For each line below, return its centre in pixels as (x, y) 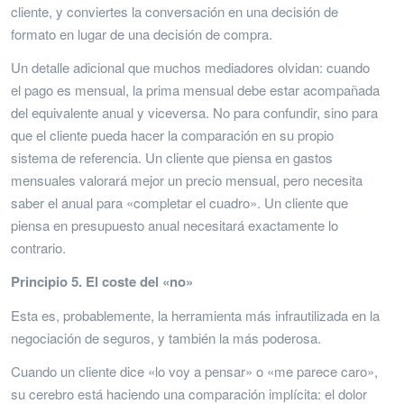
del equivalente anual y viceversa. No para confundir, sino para (194, 112)
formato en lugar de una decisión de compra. (142, 33)
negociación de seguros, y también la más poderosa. (166, 337)
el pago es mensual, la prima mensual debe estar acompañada (195, 89)
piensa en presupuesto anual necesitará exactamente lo (174, 225)
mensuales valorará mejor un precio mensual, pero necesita (187, 179)
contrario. (38, 247)
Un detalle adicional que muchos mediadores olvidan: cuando (190, 67)
